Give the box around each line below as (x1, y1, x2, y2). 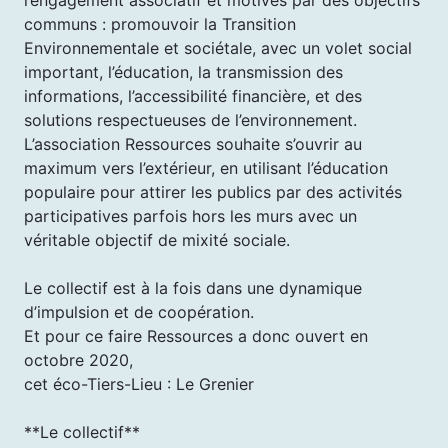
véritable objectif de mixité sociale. (24, 229, 290, 250)
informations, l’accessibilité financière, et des (24, 85, 362, 106)
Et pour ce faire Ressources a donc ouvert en (24, 325, 368, 346)
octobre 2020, (24, 349, 133, 370)
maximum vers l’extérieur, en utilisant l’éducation (24, 157, 388, 178)
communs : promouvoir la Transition (24, 13, 296, 34)
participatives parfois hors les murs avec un (24, 205, 357, 226)
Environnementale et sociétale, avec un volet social (24, 37, 412, 58)
